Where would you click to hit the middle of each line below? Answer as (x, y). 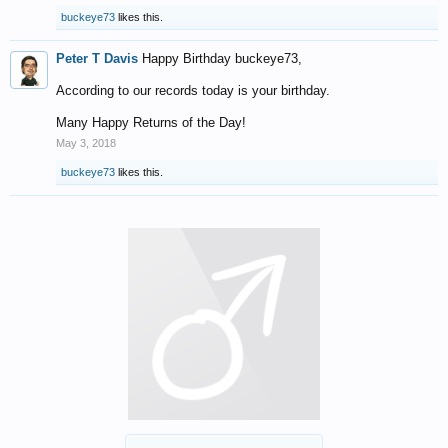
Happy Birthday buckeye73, (222, 58)
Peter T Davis (97, 58)
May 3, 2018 (86, 143)
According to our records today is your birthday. (193, 90)
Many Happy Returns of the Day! (151, 122)
